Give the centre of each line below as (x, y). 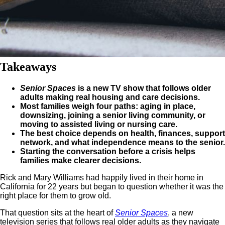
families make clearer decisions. (81, 161)
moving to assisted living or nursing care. (99, 125)
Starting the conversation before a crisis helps (108, 152)
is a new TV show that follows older (143, 88)
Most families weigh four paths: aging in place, (108, 106)
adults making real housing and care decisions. (110, 97)
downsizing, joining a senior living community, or (113, 116)
